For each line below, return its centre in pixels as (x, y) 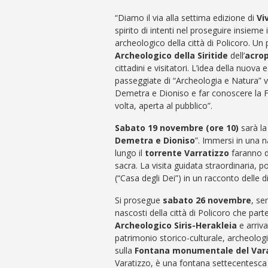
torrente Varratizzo (187, 153)
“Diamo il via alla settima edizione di (186, 17)
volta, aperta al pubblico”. (164, 105)
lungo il (130, 153)
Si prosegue (139, 200)
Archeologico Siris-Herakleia (176, 225)
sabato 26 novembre (207, 200)
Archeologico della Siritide (171, 55)
